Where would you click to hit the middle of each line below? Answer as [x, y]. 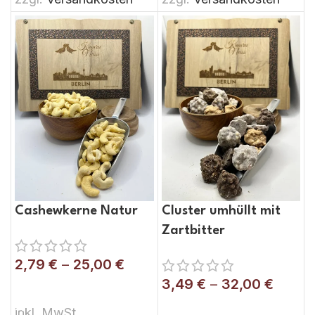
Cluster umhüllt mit [221, 211]
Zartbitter [193, 230]
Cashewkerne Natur [76, 211]
